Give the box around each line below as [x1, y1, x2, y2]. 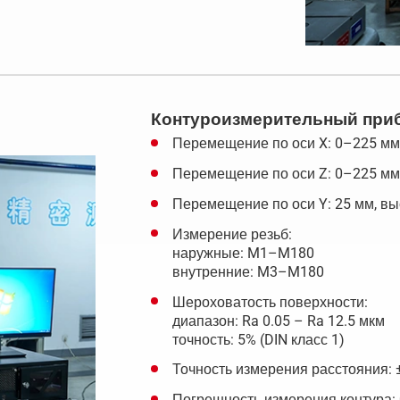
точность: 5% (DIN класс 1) [171, 330, 345, 348]
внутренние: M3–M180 [171, 262, 324, 280]
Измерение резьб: [171, 225, 292, 243]
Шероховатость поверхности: [171, 293, 368, 311]
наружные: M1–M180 [171, 244, 314, 262]
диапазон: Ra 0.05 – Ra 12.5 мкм [171, 312, 385, 329]
